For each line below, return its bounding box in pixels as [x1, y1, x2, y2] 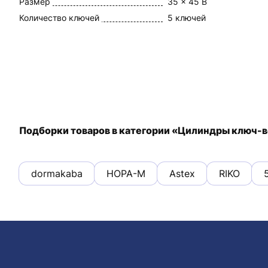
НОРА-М [106, 167, 145, 179]
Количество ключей [19, 13, 99, 23]
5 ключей [167, 13, 206, 23]
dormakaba [31, 167, 83, 179]
